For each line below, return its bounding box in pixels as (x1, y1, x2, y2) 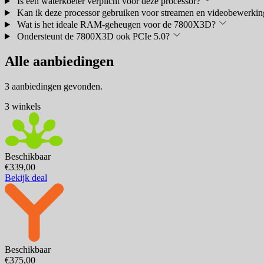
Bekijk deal (5, 172, 47, 183)
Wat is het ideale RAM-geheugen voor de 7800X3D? (16, 19, 216, 29)
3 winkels (5, 101, 41, 111)
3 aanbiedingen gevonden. (5, 81, 103, 91)
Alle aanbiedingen (5, 53, 114, 69)
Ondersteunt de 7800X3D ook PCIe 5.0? (16, 31, 170, 41)
